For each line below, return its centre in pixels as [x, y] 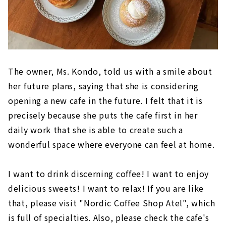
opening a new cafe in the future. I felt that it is [105, 101]
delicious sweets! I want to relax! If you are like [106, 188]
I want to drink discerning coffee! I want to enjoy [109, 174]
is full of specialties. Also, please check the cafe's [109, 218]
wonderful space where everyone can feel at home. [111, 145]
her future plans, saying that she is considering [103, 86]
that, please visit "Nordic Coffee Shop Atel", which [112, 203]
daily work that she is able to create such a [96, 130]
